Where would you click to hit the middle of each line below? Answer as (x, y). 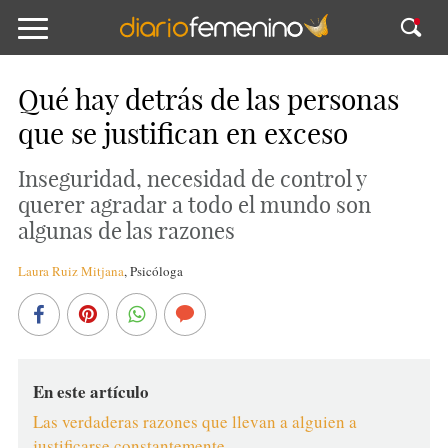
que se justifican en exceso (182, 133)
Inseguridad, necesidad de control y (191, 179)
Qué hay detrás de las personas (208, 99)
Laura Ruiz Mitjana (70, 271)
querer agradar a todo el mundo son (194, 205)
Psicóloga (156, 271)
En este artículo (90, 391)
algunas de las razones (126, 231)
